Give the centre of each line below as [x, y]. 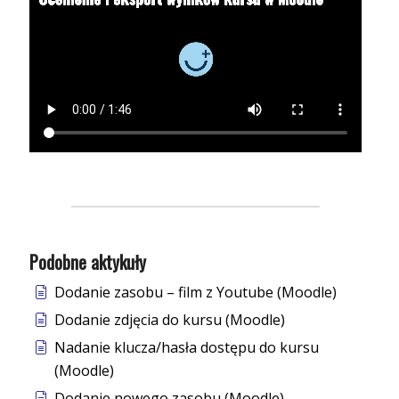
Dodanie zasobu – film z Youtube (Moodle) [195, 293]
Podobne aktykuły [87, 262]
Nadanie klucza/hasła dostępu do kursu [186, 348]
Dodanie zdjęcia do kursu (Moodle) [169, 320]
